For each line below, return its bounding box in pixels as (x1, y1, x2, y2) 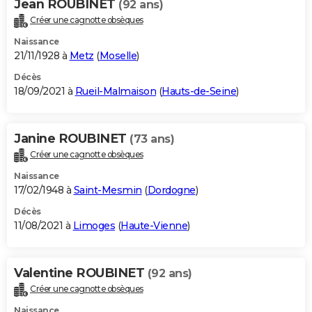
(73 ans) (130, 132, 174, 146)
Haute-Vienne (120, 219, 187, 232)
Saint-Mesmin (73, 183, 142, 196)
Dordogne (147, 183, 196, 196)
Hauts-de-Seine (162, 84, 236, 97)
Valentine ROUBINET (14, 265, 148, 281)
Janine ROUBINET (14, 130, 130, 146)
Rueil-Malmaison (75, 84, 156, 97)
